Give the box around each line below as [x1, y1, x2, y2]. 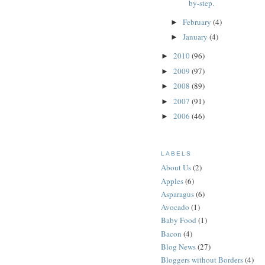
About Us [161, 162, 191, 173]
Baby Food [161, 215, 196, 226]
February [182, 16, 213, 27]
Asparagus [161, 188, 194, 199]
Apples [161, 175, 183, 186]
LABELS [161, 150, 192, 157]
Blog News [161, 241, 196, 252]
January [182, 31, 209, 43]
